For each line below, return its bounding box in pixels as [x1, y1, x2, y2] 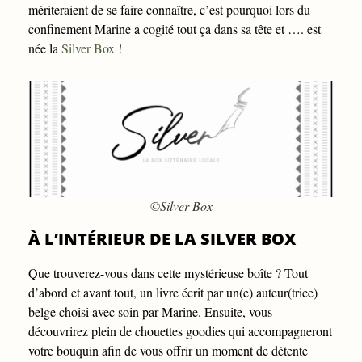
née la [28, 40, 61, 57]
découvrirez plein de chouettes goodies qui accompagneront [28, 322, 332, 339]
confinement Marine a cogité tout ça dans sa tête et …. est [28, 20, 321, 38]
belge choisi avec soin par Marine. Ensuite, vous [28, 302, 272, 320]
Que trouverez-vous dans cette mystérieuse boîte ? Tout [28, 263, 308, 281]
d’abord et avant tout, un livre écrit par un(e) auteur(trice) [28, 283, 318, 301]
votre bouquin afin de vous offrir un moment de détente [28, 341, 308, 359]
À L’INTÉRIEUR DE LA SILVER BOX [28, 227, 296, 250]
